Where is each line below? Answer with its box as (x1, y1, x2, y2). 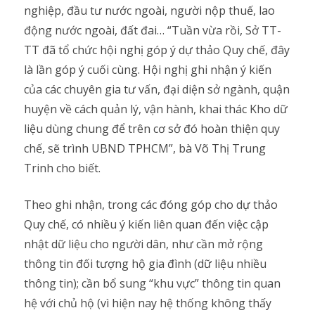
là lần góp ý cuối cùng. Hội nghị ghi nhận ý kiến (24, 62, 271, 78)
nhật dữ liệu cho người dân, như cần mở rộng (24, 236, 263, 252)
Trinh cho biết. (24, 160, 101, 176)
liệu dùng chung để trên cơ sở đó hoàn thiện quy (24, 121, 280, 137)
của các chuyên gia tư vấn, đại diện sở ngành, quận (24, 82, 290, 98)
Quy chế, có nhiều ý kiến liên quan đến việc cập (24, 217, 269, 233)
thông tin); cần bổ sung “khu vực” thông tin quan (24, 276, 281, 292)
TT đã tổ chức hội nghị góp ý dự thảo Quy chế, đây (24, 42, 290, 58)
